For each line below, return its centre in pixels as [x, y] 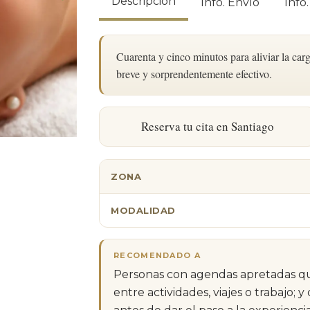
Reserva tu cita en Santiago [207, 126]
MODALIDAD [143, 210]
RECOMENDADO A [157, 255]
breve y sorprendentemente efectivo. [194, 74]
